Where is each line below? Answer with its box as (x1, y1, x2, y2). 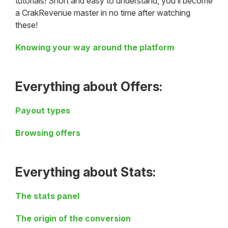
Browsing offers (15, 128, 80, 138)
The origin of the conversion (15, 213, 131, 224)
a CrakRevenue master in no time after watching (15, 8, 190, 18)
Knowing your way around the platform (15, 42, 174, 53)
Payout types (15, 105, 70, 116)
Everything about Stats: (15, 164, 156, 180)
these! (15, 20, 38, 31)
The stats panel (15, 191, 79, 202)
